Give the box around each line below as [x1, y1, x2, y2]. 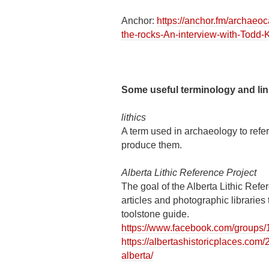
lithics [121, 112, 146, 122]
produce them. [121, 140, 182, 150]
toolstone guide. [121, 209, 189, 219]
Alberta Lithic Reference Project [121, 168, 256, 178]
